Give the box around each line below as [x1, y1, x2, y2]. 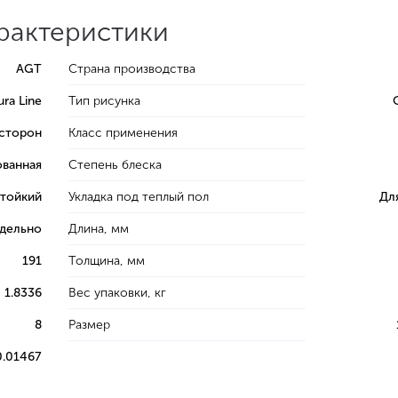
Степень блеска [68, 157, 163, 173]
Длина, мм [68, 221, 130, 237]
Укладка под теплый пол [68, 189, 210, 205]
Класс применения [68, 125, 179, 141]
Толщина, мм [68, 253, 146, 269]
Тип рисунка [68, 93, 141, 109]
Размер [68, 317, 111, 333]
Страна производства [68, 61, 196, 77]
